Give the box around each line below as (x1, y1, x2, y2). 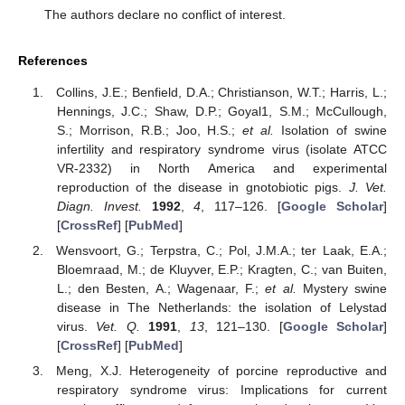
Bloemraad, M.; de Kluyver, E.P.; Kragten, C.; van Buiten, (56, 261, 387, 277)
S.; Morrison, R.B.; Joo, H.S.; (56, 122, 243, 137)
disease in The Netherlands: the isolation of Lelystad (56, 299, 387, 315)
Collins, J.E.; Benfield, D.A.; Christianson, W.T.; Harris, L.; (56, 84, 387, 99)
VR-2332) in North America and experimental (56, 160, 387, 175)
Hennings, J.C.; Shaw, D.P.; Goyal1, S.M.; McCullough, (56, 103, 387, 118)
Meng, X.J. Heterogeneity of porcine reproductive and (56, 363, 387, 378)
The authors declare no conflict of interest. (43, 7, 286, 23)
